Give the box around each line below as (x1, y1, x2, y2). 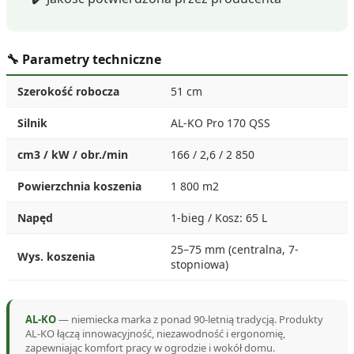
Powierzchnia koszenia (17, 178, 141, 194)
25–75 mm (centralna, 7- (171, 241, 299, 257)
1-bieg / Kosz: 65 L (171, 209, 267, 225)
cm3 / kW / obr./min (17, 146, 128, 162)
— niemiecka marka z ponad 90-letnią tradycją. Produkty (56, 311, 323, 326)
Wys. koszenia (17, 248, 95, 264)
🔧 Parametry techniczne (6, 50, 161, 68)
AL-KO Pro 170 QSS (171, 115, 270, 130)
